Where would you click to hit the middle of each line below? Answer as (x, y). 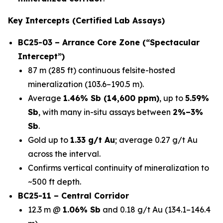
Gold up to (49, 140)
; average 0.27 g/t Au (156, 140)
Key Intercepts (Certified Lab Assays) (86, 20)
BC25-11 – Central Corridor (73, 196)
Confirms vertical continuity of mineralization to (118, 168)
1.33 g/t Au (93, 140)
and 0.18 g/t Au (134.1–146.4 (156, 210)
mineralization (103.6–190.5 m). (86, 84)
